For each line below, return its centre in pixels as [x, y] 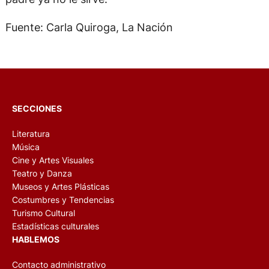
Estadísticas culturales [56, 226]
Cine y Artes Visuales [53, 160]
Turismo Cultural [44, 213]
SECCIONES [37, 108]
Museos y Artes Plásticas [61, 186]
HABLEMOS [36, 239]
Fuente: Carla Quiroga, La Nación [89, 27]
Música [26, 147]
